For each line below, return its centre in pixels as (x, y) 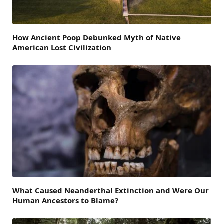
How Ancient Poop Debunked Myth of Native (97, 38)
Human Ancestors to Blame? (65, 201)
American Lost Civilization (62, 48)
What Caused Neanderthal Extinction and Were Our (111, 191)
